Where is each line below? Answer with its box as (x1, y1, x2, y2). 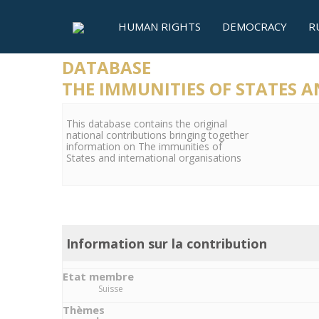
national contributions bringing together (66, 128, 249, 142)
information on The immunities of (66, 140, 222, 153)
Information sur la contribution (66, 235, 267, 252)
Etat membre (63, 269, 134, 283)
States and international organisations (66, 151, 241, 164)
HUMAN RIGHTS (118, 19, 201, 33)
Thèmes (63, 303, 105, 317)
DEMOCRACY (222, 19, 287, 33)
